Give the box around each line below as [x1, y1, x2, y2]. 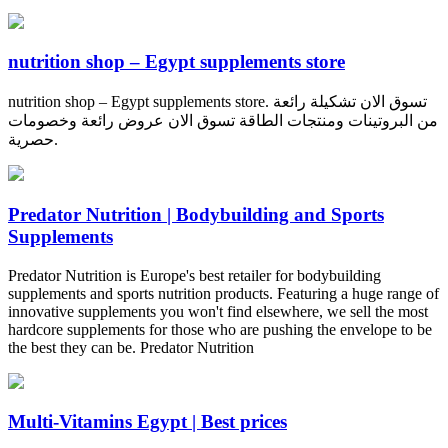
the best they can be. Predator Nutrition [8, 338, 254, 356]
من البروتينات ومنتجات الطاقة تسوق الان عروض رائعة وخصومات [8, 112, 438, 130]
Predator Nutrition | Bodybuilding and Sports [8, 203, 384, 225]
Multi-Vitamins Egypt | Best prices [8, 411, 287, 433]
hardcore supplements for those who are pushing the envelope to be [8, 320, 432, 338]
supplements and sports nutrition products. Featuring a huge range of [8, 284, 439, 302]
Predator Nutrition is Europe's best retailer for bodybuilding [8, 266, 381, 284]
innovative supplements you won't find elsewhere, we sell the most [8, 302, 428, 320]
